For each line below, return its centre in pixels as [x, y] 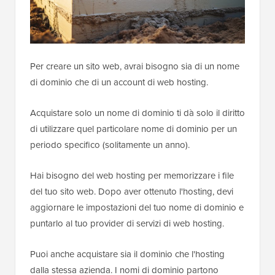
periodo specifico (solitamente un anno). [110, 145]
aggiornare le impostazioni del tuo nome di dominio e [137, 207]
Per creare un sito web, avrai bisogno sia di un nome [135, 66]
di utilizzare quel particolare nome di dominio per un [134, 129]
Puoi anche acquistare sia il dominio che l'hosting [127, 254]
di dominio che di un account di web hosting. [119, 82]
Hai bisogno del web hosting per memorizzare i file [132, 175]
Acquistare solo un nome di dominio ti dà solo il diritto [137, 113]
